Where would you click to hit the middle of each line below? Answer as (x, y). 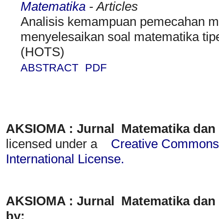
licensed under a (55, 144)
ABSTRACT (49, 68)
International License (63, 159)
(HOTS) (43, 52)
